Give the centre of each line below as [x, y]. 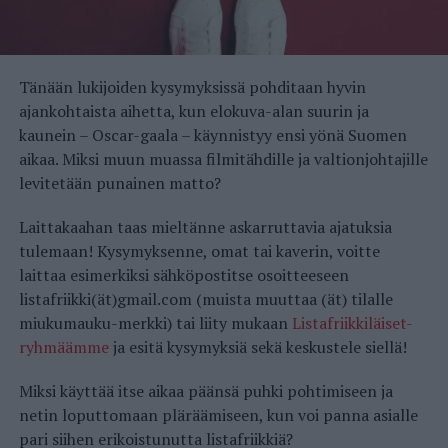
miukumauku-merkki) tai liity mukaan [155, 322]
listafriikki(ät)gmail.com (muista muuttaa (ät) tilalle [205, 298]
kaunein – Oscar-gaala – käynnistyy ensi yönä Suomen [212, 134]
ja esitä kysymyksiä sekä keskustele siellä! [257, 346]
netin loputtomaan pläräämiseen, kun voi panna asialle [218, 414]
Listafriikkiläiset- [352, 322]
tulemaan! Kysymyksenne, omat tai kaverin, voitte [199, 250]
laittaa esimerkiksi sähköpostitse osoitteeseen [183, 274]
